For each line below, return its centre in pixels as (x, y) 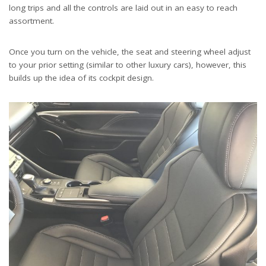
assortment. (31, 20)
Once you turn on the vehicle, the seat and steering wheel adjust (130, 51)
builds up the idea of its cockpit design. (81, 77)
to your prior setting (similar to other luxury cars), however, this (128, 64)
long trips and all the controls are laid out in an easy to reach (123, 7)
